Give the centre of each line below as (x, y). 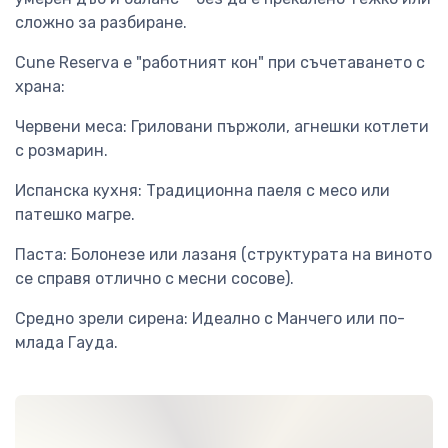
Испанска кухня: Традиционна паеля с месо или (202, 191)
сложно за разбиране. (101, 23)
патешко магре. (75, 215)
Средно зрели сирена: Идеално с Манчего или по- (210, 319)
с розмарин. (61, 151)
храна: (40, 87)
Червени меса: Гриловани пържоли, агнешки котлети (222, 127)
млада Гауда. (66, 343)
